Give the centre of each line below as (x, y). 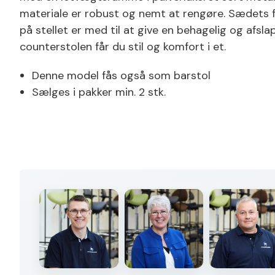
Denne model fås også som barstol (121, 76)
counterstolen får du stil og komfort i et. (123, 47)
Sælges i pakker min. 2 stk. (100, 92)
